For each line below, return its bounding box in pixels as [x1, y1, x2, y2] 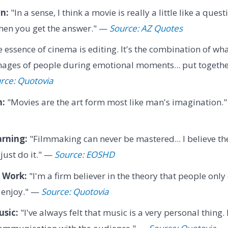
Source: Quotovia [41, 185, 108, 197]
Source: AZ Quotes [109, 22, 183, 35]
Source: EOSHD [54, 149, 115, 161]
